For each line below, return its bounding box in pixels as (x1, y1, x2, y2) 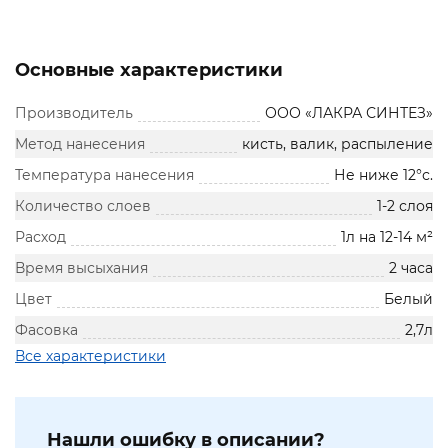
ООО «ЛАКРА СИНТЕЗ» (265, 104, 433, 123)
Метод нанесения (15, 135, 145, 154)
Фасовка (15, 321, 78, 340)
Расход (15, 228, 66, 247)
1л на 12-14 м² (341, 228, 433, 247)
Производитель (15, 104, 133, 123)
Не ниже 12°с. (334, 166, 433, 185)
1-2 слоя (377, 197, 433, 216)
